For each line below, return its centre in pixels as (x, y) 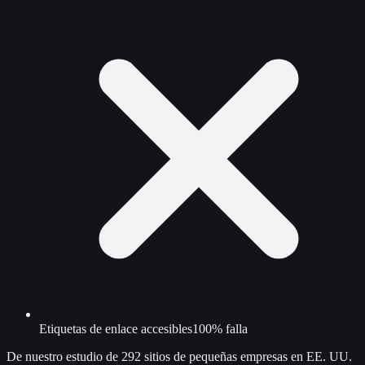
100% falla (220, 328)
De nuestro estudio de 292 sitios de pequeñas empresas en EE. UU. (179, 356)
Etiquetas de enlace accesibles (116, 328)
